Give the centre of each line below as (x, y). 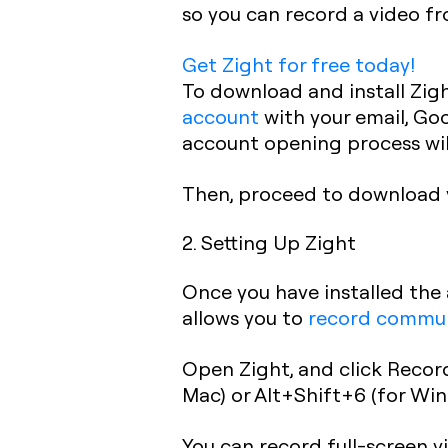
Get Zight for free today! (298, 63)
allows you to (245, 316)
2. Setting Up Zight (269, 241)
